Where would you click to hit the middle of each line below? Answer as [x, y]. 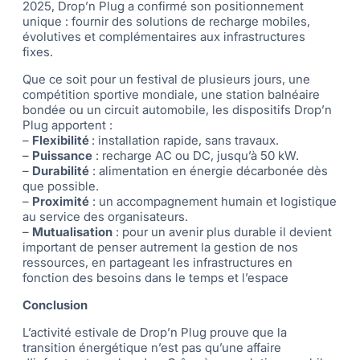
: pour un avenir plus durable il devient [222, 232]
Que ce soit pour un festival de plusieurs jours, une [166, 80]
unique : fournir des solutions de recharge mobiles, [166, 22]
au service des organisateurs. [105, 217]
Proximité [61, 202]
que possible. [61, 186]
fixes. [38, 52]
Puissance [62, 156]
